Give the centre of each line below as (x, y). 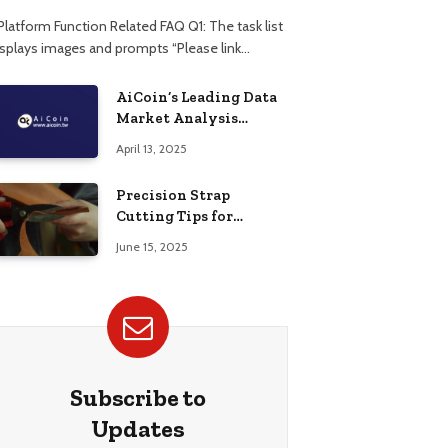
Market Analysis (177, 117)
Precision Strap (173, 194)
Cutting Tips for (174, 215)
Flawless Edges (170, 236)
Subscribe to (138, 398)
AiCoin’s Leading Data (196, 96)
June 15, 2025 (152, 246)
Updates (138, 429)
